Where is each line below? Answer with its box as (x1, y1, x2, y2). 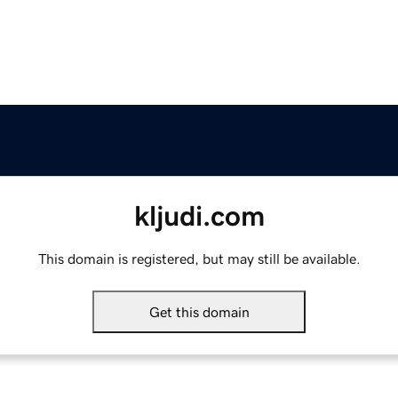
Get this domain (148, 305, 250, 320)
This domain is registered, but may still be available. (37, 251, 361, 267)
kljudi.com (133, 202, 265, 231)
